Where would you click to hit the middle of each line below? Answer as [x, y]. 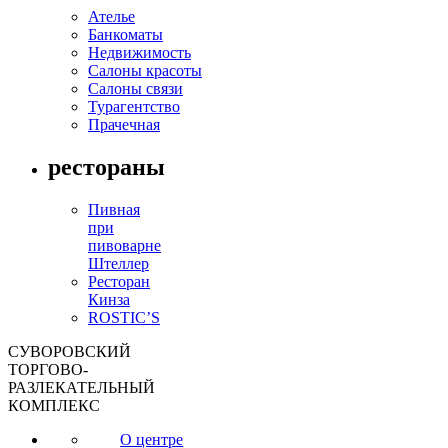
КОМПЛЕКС [54, 406]
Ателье [111, 17]
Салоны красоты [145, 71]
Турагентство [134, 107]
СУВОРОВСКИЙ [69, 352]
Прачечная [124, 125]
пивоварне [124, 246]
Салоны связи [135, 89]
